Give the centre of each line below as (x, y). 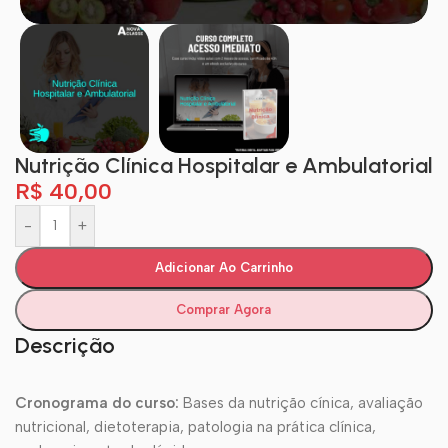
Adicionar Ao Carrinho (223, 268)
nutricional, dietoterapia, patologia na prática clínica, (195, 427)
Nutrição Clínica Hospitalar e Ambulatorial (224, 166)
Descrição (65, 346)
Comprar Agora (224, 310)
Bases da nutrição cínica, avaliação (301, 403)
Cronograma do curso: (97, 403)
